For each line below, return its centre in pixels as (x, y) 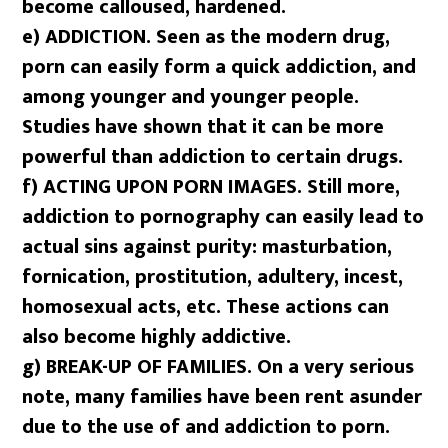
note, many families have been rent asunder (222, 396)
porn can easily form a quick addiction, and (219, 66)
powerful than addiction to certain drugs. (213, 156)
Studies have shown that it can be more (203, 126)
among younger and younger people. (191, 96)
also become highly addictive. (157, 336)
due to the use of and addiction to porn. (206, 426)
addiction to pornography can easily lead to (223, 216)
